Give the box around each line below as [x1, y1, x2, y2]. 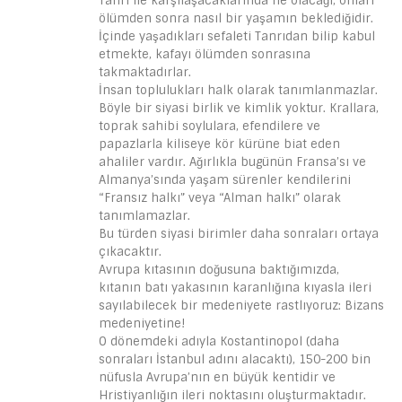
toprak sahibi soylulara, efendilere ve [99, 118, 320, 134]
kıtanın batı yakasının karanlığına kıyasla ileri [99, 280, 371, 295]
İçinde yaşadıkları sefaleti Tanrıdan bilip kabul [99, 29, 375, 44]
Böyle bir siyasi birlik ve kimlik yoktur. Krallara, [99, 100, 379, 116]
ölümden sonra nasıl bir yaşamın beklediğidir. [99, 11, 373, 26]
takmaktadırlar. [99, 65, 191, 80]
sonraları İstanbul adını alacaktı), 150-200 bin [99, 352, 371, 367]
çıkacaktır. [99, 244, 162, 259]
